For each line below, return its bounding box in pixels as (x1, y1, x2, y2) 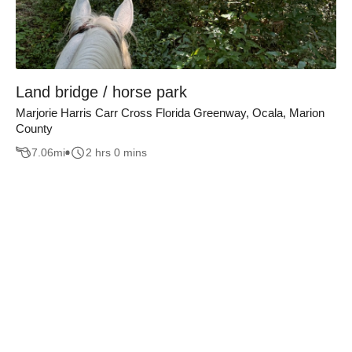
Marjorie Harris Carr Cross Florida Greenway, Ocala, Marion (16, 105, 324, 119)
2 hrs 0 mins (86, 146, 147, 159)
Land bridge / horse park (16, 82, 187, 101)
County (16, 121, 53, 135)
